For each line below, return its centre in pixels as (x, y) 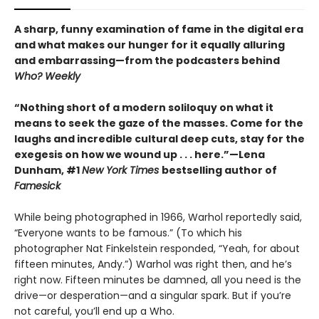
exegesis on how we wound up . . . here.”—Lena (140, 155)
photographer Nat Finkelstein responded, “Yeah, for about (157, 249)
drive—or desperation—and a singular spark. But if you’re (153, 296)
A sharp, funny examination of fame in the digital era (159, 30)
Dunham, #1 (48, 171)
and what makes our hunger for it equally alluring (150, 45)
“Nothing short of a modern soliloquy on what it (144, 108)
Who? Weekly (47, 77)
